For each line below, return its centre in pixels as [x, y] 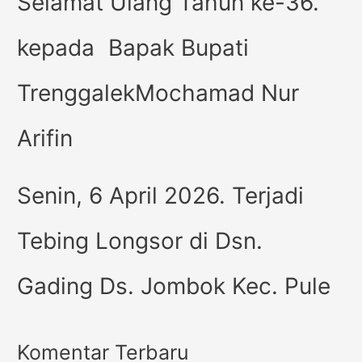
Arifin [45, 138]
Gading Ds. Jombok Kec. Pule [174, 286]
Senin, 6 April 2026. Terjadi [161, 195]
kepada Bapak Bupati [133, 47]
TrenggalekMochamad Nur [158, 93]
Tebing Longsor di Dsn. [140, 240]
